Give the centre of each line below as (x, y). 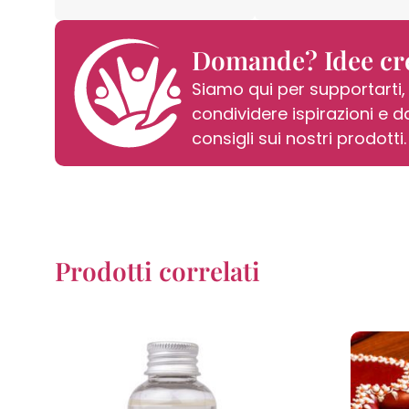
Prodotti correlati (157, 271)
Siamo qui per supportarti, (299, 89)
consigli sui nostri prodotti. (299, 138)
